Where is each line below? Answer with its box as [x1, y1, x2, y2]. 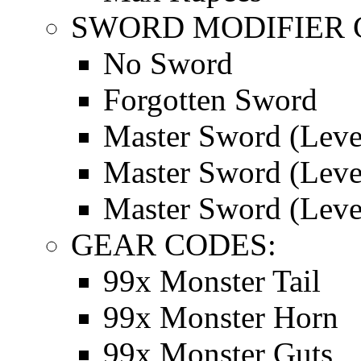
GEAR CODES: [71, 226, 276, 262]
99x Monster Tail [103, 263, 321, 298]
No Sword [103, 45, 233, 81]
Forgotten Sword [103, 81, 317, 117]
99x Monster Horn [103, 299, 338, 334]
